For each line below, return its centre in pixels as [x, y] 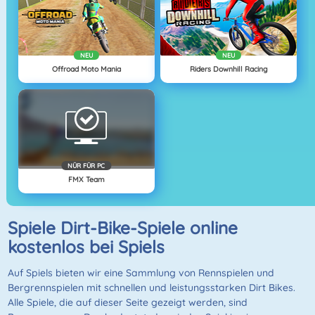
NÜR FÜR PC [86, 166]
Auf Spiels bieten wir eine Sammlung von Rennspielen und [141, 273]
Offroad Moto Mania [86, 69]
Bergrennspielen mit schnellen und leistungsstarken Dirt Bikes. [151, 288]
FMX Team [86, 180]
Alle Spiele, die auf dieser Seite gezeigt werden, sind [127, 303]
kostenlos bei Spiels [86, 247]
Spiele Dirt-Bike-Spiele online [122, 228]
